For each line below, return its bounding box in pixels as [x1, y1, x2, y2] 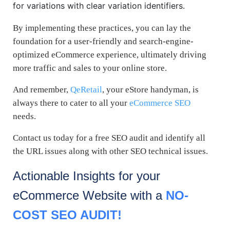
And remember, [13, 85, 70, 95]
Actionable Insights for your [13, 169, 160, 183]
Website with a [83, 188, 166, 203]
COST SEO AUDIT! [13, 208, 122, 222]
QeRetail [70, 85, 102, 95]
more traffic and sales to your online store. [13, 63, 167, 73]
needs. [13, 111, 38, 122]
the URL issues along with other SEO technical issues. [13, 146, 210, 157]
